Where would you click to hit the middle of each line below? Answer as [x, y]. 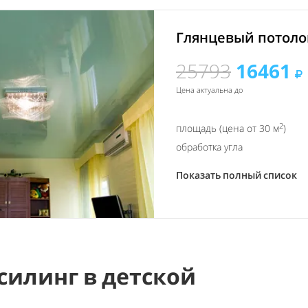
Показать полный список [236, 175]
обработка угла [209, 147]
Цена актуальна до [209, 90]
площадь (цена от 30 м [228, 129]
